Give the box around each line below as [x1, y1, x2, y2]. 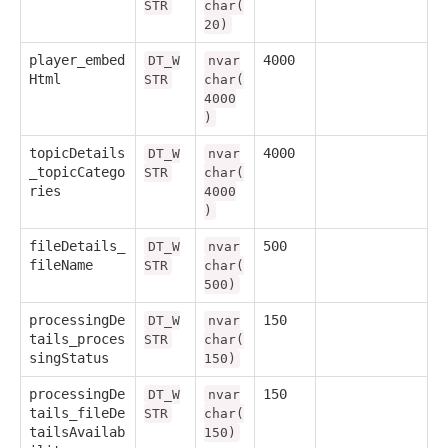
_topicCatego [29, 163, 125, 180]
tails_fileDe [29, 404, 125, 421]
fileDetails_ [29, 237, 125, 254]
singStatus [29, 349, 109, 366]
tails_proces [29, 330, 125, 347]
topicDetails [29, 144, 125, 161]
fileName [29, 256, 93, 273]
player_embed [29, 51, 125, 68]
